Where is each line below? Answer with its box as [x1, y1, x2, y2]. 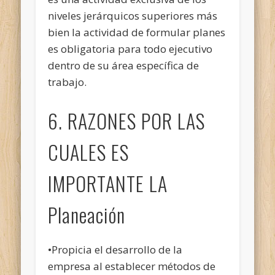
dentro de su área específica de [48, 58, 199, 72]
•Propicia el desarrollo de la [48, 242, 183, 257]
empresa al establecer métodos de [48, 258, 216, 273]
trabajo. [48, 74, 87, 89]
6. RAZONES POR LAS [48, 106, 206, 135]
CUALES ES [48, 137, 130, 166]
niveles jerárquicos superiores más [48, 8, 218, 23]
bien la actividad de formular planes [48, 25, 226, 39]
